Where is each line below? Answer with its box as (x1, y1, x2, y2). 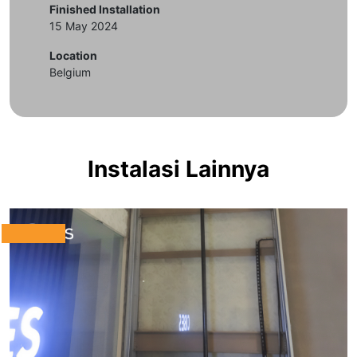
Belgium (49, 65, 91, 79)
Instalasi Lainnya (88, 155, 269, 182)
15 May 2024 (49, 19, 118, 33)
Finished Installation (49, 2, 160, 16)
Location (49, 49, 97, 62)
